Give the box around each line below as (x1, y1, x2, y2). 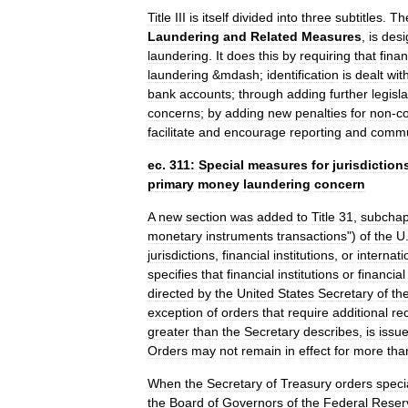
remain (241, 343, 281, 358)
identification (267, 67, 339, 82)
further (330, 87, 368, 101)
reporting (290, 125, 342, 139)
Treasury (280, 376, 331, 391)
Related (250, 29, 298, 44)
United (237, 286, 274, 301)
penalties (295, 106, 347, 120)
